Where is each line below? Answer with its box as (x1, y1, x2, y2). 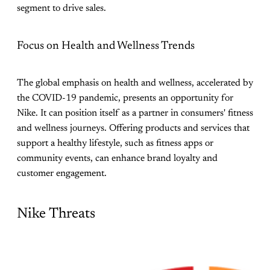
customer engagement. (17, 168, 107, 178)
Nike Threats (17, 207, 95, 222)
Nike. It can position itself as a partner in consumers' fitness (17, 108, 253, 118)
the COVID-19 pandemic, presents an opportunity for (17, 93, 233, 103)
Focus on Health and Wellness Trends (17, 40, 195, 52)
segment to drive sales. (17, 4, 106, 14)
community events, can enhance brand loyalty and (17, 153, 218, 163)
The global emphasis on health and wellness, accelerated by (17, 78, 253, 88)
